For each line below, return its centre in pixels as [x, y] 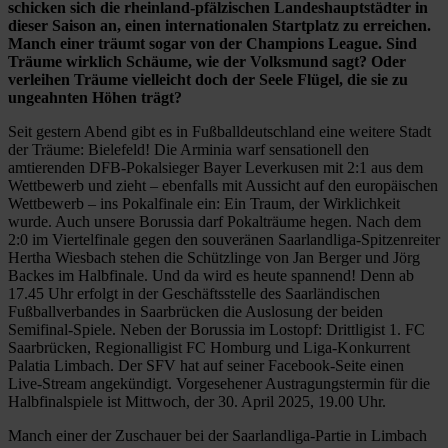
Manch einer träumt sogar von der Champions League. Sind [212, 43]
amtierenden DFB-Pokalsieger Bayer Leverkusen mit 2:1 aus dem [215, 167]
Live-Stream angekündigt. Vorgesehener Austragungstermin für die [219, 383]
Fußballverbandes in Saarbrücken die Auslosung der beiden [195, 311]
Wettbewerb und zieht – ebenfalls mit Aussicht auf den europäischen [223, 185]
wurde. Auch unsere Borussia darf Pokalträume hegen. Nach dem [214, 221]
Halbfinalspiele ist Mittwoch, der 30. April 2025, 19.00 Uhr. [197, 401]
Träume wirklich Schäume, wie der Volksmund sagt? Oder [207, 61]
